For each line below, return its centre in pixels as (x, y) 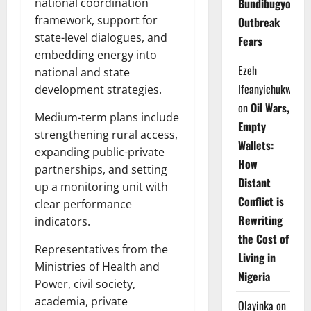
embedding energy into (96, 54)
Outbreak (259, 22)
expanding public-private (100, 152)
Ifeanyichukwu (267, 89)
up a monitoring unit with (101, 186)
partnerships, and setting (101, 169)
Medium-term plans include (107, 117)
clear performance (83, 204)
